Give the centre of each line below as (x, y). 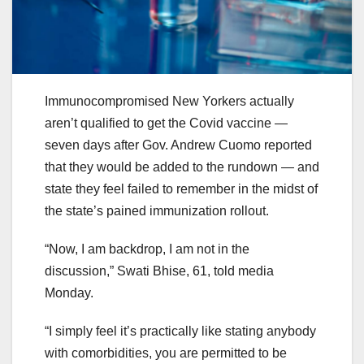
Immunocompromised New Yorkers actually (169, 102)
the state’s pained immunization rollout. (157, 211)
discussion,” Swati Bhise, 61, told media (159, 271)
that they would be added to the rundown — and (182, 167)
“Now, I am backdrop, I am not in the (147, 249)
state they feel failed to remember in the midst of (181, 189)
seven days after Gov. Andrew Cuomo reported (178, 145)
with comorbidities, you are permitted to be (166, 353)
